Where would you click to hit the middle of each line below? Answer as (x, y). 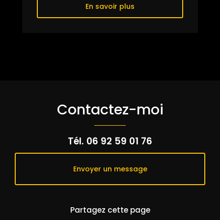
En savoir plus (110, 7)
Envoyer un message (110, 169)
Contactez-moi (110, 110)
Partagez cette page (110, 210)
